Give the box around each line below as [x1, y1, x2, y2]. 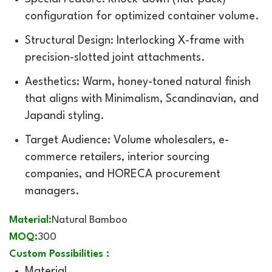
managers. [25, 185, 80, 197]
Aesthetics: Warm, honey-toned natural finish [25, 76, 251, 87]
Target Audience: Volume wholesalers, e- [25, 134, 229, 146]
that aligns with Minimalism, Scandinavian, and [25, 93, 259, 104]
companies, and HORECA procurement [25, 168, 220, 180]
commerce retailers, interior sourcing [25, 151, 209, 163]
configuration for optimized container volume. [25, 10, 259, 22]
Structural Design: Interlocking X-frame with [25, 35, 244, 46]
